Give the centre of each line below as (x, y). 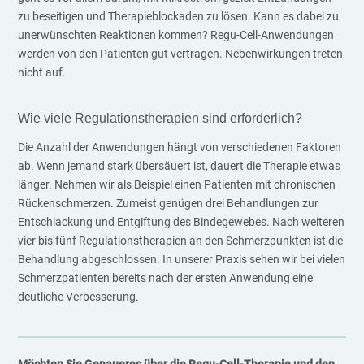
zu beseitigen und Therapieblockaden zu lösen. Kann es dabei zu (179, 16)
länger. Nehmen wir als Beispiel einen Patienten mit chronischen (177, 184)
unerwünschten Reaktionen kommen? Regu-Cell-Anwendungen (176, 35)
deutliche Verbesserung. (79, 297)
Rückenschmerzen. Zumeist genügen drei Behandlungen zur (169, 203)
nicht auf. (42, 72)
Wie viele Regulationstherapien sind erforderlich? (160, 118)
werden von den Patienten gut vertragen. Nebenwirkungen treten (181, 54)
